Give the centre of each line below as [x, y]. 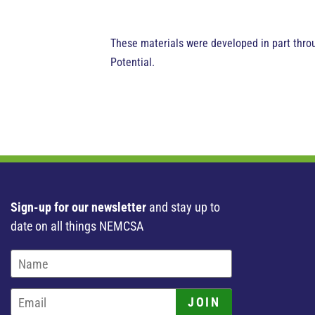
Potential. [133, 62]
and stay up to [183, 207]
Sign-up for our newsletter [78, 207]
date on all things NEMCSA [77, 226]
